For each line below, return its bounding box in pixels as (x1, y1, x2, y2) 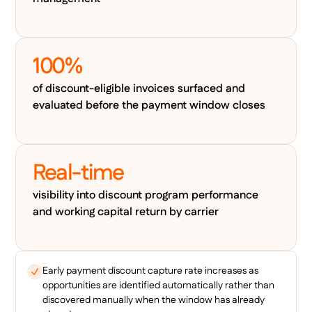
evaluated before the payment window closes (33, 97, 266, 114)
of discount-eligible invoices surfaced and (33, 80, 246, 97)
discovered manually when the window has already (42, 292, 265, 307)
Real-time (33, 157, 124, 189)
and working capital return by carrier (33, 203, 219, 220)
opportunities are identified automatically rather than (42, 278, 275, 292)
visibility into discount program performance (33, 187, 259, 203)
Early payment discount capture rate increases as (42, 263, 259, 278)
